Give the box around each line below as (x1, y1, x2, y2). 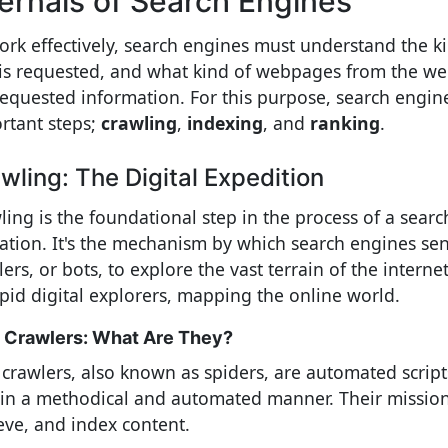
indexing (187, 110, 263, 135)
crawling (101, 110, 177, 135)
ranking (310, 110, 380, 135)
